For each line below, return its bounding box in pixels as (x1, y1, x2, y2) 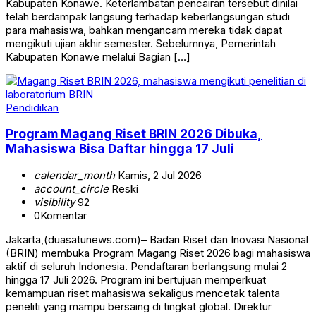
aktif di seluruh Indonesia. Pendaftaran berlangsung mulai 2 (6, 259, 287, 273)
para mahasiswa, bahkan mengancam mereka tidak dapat (6, 23, 282, 37)
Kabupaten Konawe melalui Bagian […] (6, 49, 190, 63)
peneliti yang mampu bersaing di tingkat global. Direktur (6, 299, 272, 313)
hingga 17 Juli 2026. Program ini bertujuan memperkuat (6, 272, 266, 286)
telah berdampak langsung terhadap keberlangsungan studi (6, 9, 290, 23)
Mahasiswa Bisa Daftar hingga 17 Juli (6, 141, 234, 157)
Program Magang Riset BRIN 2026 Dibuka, (6, 126, 262, 142)
